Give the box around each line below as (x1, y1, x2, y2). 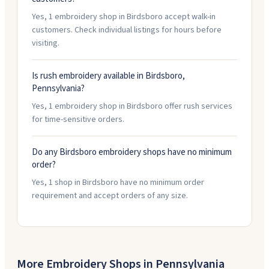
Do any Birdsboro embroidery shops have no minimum (32, 146, 232, 159)
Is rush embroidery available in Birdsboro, (32, 70, 185, 82)
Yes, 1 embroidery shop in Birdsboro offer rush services (32, 100, 232, 112)
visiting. (32, 37, 59, 49)
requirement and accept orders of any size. (32, 190, 188, 202)
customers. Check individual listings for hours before (32, 24, 222, 36)
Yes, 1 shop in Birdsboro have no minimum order (32, 177, 204, 189)
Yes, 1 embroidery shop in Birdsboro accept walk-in (32, 11, 216, 23)
